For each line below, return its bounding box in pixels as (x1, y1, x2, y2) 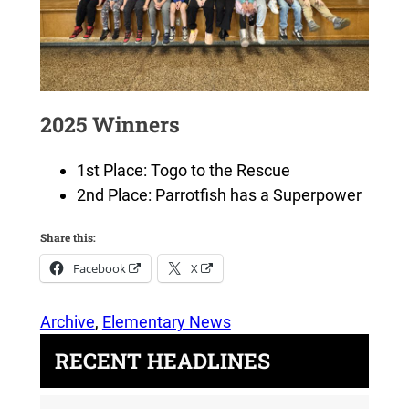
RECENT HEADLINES (54, 347, 270, 375)
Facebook (72, 260, 126, 278)
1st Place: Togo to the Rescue (76, 161, 290, 181)
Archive (39, 312, 95, 332)
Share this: (39, 230, 96, 246)
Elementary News (101, 312, 231, 332)
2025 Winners (39, 110, 180, 139)
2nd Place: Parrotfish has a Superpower (76, 185, 362, 205)
